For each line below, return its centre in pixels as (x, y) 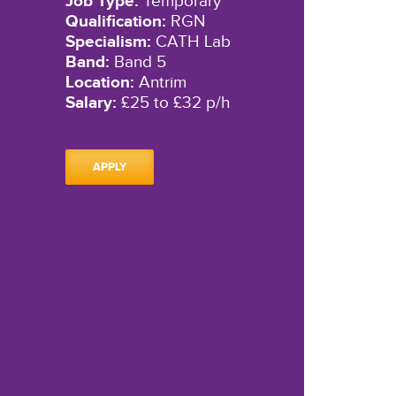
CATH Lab (190, 42)
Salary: (91, 103)
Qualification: (115, 22)
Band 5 (137, 62)
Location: (99, 83)
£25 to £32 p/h (173, 103)
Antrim (160, 83)
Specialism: (108, 42)
